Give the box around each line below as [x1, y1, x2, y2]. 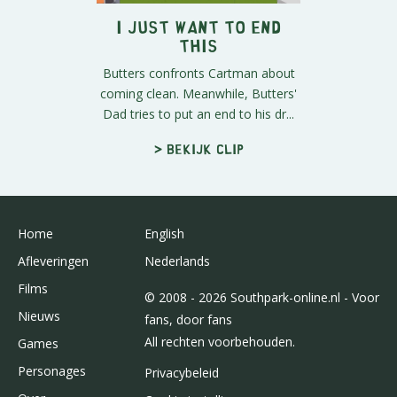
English [144, 224, 184, 242]
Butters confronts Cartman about [102, 64, 295, 82]
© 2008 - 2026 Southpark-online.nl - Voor [144, 288, 379, 306]
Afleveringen [18, 252, 89, 269]
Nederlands [144, 252, 210, 269]
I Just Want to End [115, 21, 282, 30]
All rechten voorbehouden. [144, 332, 295, 350]
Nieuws [18, 307, 60, 324]
